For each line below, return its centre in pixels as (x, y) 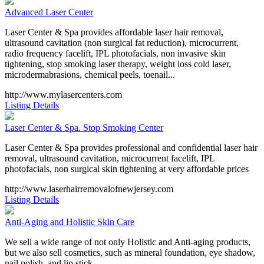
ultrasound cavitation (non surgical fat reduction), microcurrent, (122, 42)
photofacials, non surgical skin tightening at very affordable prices (127, 169)
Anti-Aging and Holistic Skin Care (70, 222)
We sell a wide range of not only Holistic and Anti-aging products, (128, 242)
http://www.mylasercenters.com (63, 94)
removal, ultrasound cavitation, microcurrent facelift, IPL (110, 158)
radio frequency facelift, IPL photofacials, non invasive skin (115, 53)
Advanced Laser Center (49, 12)
